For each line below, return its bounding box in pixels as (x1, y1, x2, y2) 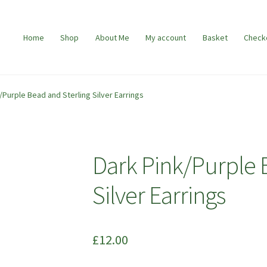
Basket (202, 32, 228, 43)
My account (145, 32, 187, 43)
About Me (95, 32, 129, 43)
